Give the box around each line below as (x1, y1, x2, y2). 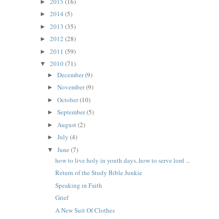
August (57, 120, 78, 129)
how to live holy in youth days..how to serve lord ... (55, 155, 191, 165)
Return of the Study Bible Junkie (55, 168, 143, 177)
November (57, 83, 87, 92)
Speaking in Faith (55, 180, 103, 190)
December (57, 70, 86, 79)
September (57, 108, 87, 117)
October (57, 95, 80, 104)
